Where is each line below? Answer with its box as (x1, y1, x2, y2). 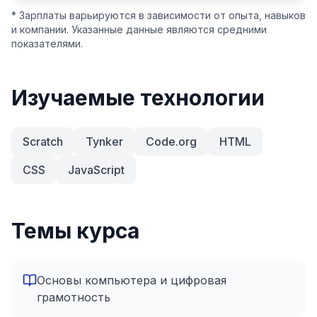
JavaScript (68, 163, 125, 177)
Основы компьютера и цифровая (37, 273, 226, 287)
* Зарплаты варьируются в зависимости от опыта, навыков (11, 9, 306, 21)
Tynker (86, 134, 123, 149)
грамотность (37, 290, 110, 304)
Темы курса (11, 218, 139, 243)
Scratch (23, 134, 63, 149)
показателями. (11, 38, 83, 50)
